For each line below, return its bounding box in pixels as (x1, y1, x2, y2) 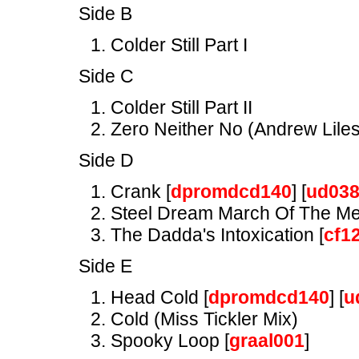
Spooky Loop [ (111, 330, 229, 351)
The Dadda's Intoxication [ (111, 224, 324, 245)
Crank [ (111, 181, 171, 202)
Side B (79, 3, 132, 24)
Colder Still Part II (111, 97, 252, 118)
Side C (79, 66, 134, 87)
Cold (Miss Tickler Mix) (111, 309, 298, 329)
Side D (79, 150, 134, 171)
